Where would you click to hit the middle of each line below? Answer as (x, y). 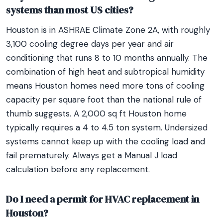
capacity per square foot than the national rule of (104, 100)
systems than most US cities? (70, 10)
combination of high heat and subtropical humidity (105, 72)
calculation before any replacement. (78, 169)
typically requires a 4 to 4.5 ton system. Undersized (107, 127)
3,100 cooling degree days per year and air (90, 44)
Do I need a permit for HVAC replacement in (103, 199)
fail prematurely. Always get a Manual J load (92, 155)
